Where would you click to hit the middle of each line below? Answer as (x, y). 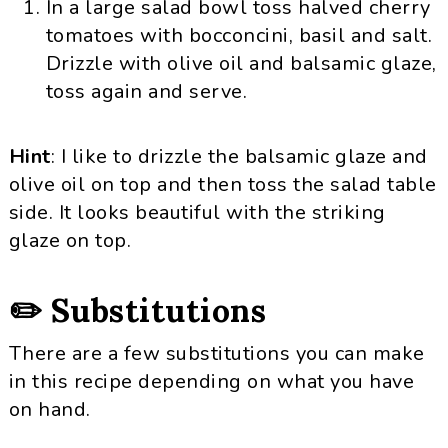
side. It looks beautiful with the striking (197, 212)
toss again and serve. (146, 91)
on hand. (49, 409)
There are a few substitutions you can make (216, 353)
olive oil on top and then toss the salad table (222, 184)
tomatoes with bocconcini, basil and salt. (239, 35)
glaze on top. (70, 240)
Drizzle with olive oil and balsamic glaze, (241, 63)
